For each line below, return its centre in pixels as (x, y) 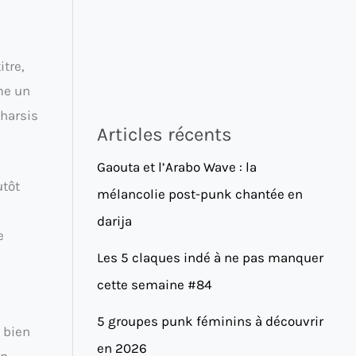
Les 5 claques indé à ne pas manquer (210, 257)
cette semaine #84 (155, 284)
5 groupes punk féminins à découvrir (210, 321)
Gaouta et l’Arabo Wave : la (177, 166)
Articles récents (164, 134)
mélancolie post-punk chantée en (200, 193)
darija (114, 221)
